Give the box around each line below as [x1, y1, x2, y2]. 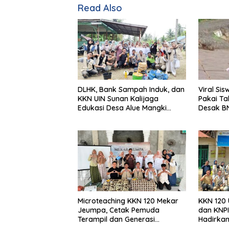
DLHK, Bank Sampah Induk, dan [78, 84, 185, 94]
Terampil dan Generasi [78, 214, 155, 224]
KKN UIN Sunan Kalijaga [78, 94, 158, 103]
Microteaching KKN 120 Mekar [78, 196, 178, 205]
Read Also [78, 2, 122, 14]
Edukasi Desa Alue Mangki [78, 103, 167, 112]
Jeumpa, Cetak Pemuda [78, 205, 159, 215]
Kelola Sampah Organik [78, 112, 159, 122]
